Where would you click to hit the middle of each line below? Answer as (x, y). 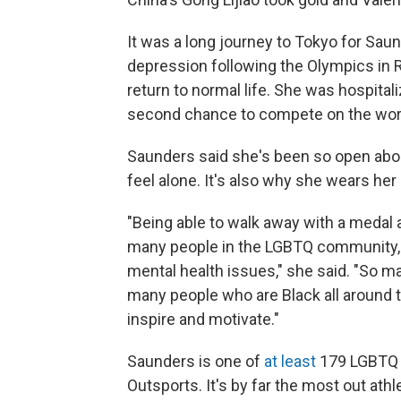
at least (290, 361)
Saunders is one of (196, 361)
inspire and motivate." (203, 319)
